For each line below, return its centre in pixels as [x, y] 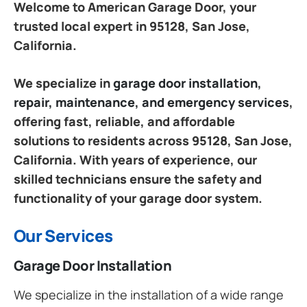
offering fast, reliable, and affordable [124, 121]
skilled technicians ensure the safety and [138, 179]
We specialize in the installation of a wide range [149, 294]
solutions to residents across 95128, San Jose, [153, 140]
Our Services [63, 235]
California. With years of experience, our [135, 159]
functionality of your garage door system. [138, 198]
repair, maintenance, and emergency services [151, 102]
